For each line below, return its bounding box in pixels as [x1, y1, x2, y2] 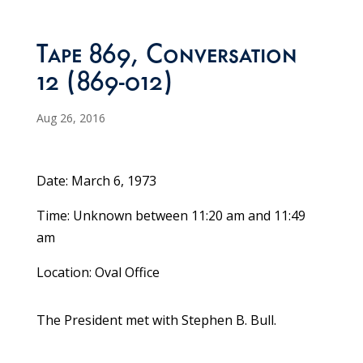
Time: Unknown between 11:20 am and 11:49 [36, 207, 305, 225]
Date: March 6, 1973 [36, 172, 156, 190]
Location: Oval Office [36, 263, 160, 282]
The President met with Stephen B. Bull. [36, 311, 276, 330]
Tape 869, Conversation [36, 44, 297, 72]
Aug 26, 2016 [36, 110, 105, 126]
